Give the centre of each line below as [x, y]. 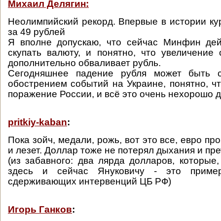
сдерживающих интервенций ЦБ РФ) [90, 181]
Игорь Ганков [40, 209]
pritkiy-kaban [37, 122]
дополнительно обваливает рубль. [84, 63]
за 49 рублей [37, 32]
